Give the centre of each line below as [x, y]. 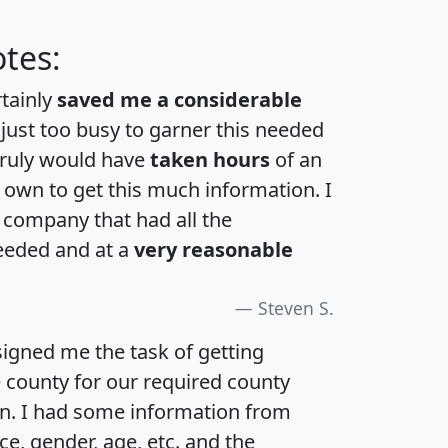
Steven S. [296, 307]
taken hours [210, 159]
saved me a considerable [179, 99]
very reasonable [213, 249]
